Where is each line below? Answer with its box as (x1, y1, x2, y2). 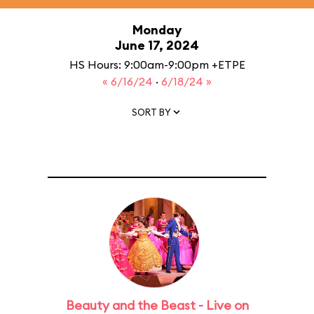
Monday (132, 22, 182, 38)
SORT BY (132, 106, 171, 118)
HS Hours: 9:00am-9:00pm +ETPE (69, 57, 245, 71)
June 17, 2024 (115, 37, 199, 53)
